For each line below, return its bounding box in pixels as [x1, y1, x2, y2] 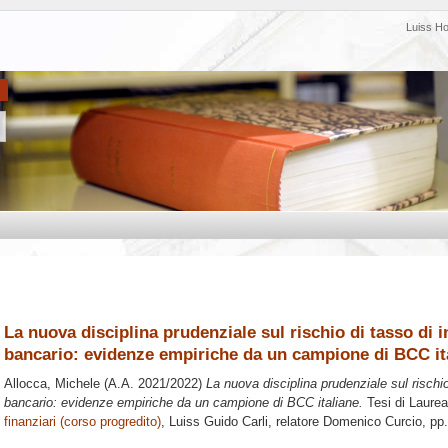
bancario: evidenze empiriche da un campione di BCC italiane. [4, 395, 363, 411]
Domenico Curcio [323, 414, 422, 430]
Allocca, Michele [4, 376, 100, 392]
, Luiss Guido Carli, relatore [161, 414, 323, 430]
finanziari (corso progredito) [4, 414, 161, 430]
